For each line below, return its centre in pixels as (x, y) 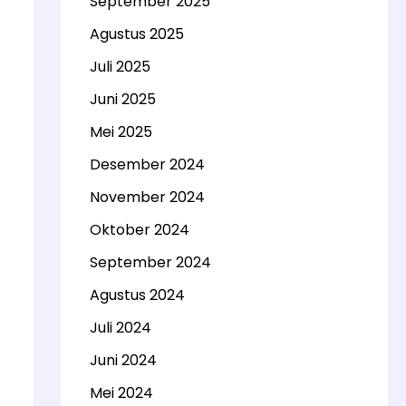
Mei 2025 (121, 132)
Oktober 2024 (139, 230)
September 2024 (150, 262)
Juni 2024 (123, 360)
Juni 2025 (122, 99)
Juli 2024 (120, 328)
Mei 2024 (121, 393)
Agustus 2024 (137, 295)
